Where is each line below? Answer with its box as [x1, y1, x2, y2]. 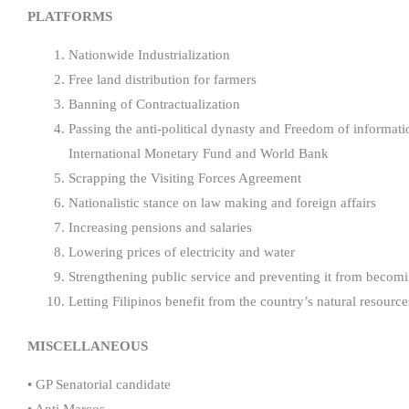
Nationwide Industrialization [68, 47, 230, 62]
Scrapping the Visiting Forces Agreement [68, 170, 301, 185]
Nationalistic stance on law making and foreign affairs [68, 194, 376, 210]
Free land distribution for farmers [68, 71, 257, 87]
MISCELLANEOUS [27, 339, 148, 354]
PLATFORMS [27, 8, 112, 24]
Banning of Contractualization [68, 96, 240, 111]
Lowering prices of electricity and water [68, 244, 295, 259]
